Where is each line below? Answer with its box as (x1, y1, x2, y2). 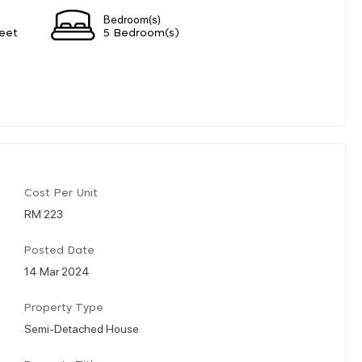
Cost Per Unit (24, 187, 98, 199)
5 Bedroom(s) (103, 27, 179, 39)
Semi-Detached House (24, 320, 139, 335)
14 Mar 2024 (24, 263, 90, 278)
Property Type (24, 302, 103, 314)
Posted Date (24, 245, 95, 256)
